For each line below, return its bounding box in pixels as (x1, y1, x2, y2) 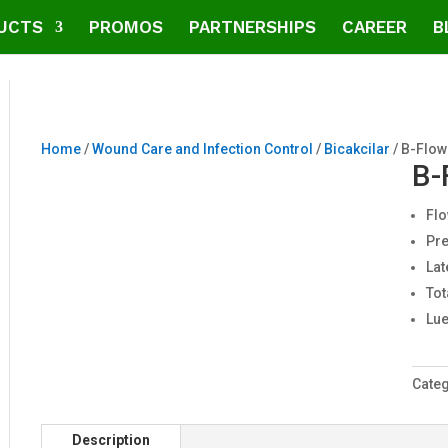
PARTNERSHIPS (189, 17, 316, 37)
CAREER (342, 17, 407, 37)
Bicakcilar (324, 141, 391, 157)
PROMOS (89, 17, 163, 37)
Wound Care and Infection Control (92, 141, 314, 157)
